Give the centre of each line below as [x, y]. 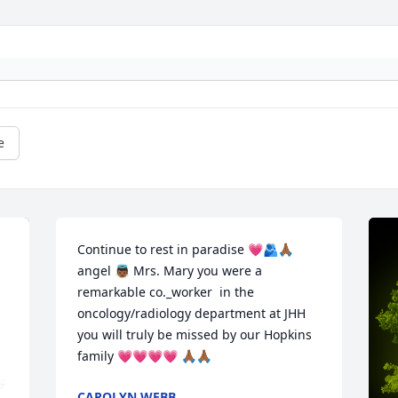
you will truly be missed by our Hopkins [195, 335]
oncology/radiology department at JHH [192, 314]
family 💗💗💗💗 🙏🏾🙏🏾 [145, 356]
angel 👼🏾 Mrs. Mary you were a [170, 271]
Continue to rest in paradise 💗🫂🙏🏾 [186, 250]
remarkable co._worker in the [166, 292]
